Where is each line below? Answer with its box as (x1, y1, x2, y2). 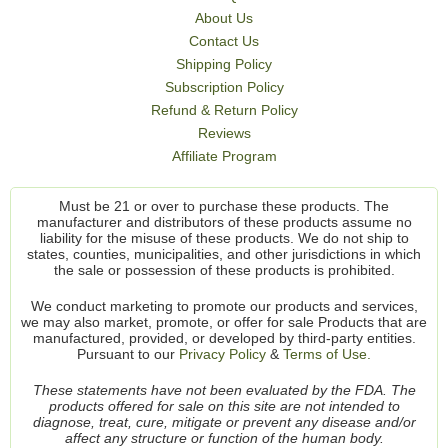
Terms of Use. (283, 346, 371, 363)
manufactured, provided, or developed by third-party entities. (32, 330, 416, 347)
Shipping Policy (176, 56, 272, 73)
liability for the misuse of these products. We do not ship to (39, 230, 409, 247)
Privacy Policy (179, 346, 266, 363)
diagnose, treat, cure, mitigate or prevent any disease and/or (32, 414, 416, 431)
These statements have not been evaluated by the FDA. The (32, 382, 416, 399)
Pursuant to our (77, 346, 179, 363)
